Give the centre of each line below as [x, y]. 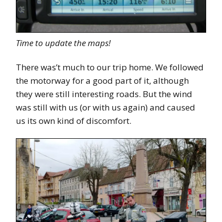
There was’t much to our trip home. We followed [110, 67]
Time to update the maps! [63, 43]
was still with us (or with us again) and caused [106, 107]
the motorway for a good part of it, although [102, 80]
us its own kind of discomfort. [74, 120]
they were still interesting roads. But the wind [104, 94]
